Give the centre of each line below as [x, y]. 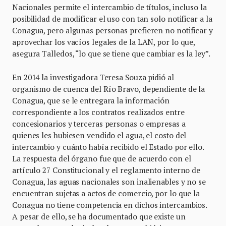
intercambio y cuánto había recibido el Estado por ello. [108, 147]
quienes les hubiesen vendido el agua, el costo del [99, 135]
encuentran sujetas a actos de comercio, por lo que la [106, 193]
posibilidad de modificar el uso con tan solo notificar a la [112, 18]
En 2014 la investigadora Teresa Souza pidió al [93, 77]
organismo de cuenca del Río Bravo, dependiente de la [109, 89]
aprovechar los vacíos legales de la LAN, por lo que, [104, 42]
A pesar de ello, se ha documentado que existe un [99, 216]
